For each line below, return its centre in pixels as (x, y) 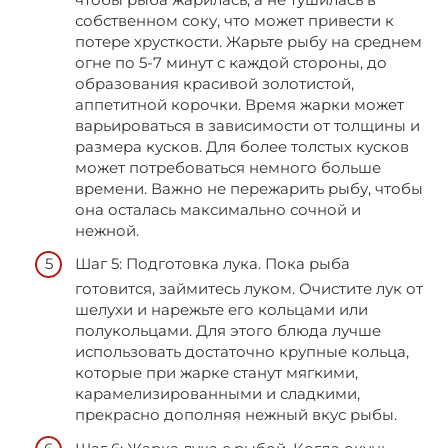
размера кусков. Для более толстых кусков (242, 146)
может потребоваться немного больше (228, 167)
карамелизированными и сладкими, (217, 394)
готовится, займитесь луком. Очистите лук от (249, 289)
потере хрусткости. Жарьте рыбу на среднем (248, 41)
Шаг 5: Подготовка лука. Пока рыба (212, 264)
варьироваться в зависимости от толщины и (247, 125)
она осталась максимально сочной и (218, 209)
